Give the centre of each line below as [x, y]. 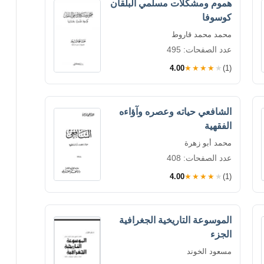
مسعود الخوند [209, 251]
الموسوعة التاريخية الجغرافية [175, 220]
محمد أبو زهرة [208, 143]
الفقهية [218, 126]
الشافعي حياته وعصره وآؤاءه [175, 111]
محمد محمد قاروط [202, 34]
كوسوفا [217, 17]
